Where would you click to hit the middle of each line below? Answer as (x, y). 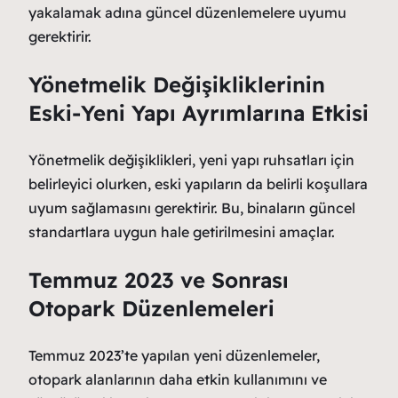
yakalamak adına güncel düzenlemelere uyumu (187, 12)
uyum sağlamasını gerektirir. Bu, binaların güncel (192, 207)
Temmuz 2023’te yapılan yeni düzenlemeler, (174, 355)
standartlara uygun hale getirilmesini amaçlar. (182, 231)
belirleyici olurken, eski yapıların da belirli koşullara (198, 183)
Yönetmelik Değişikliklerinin (177, 84)
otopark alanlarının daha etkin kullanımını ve (178, 379)
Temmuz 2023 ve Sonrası (159, 279)
